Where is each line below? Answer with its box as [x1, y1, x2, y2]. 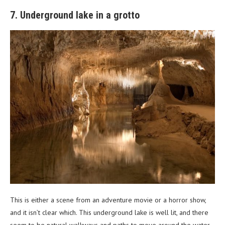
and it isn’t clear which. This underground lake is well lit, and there [10, 207, 208, 217]
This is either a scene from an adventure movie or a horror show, [10, 195, 206, 204]
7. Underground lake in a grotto [10, 9, 140, 21]
